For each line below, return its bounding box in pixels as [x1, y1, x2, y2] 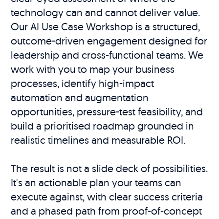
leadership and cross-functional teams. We [11, 48, 204, 62]
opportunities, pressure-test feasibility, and [11, 105, 203, 118]
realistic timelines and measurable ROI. [11, 133, 186, 147]
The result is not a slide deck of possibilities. [11, 162, 208, 175]
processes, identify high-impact [11, 77, 154, 90]
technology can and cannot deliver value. [11, 6, 200, 19]
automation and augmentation [11, 91, 149, 104]
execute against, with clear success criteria [11, 190, 203, 203]
